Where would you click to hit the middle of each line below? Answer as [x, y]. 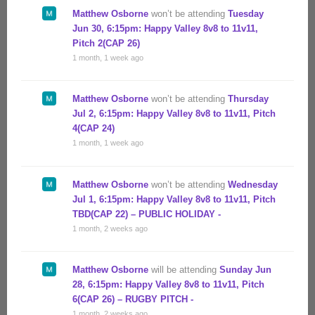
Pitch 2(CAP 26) [106, 43]
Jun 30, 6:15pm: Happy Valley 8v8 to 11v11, [165, 28]
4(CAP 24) [94, 129]
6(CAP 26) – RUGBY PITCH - [133, 300]
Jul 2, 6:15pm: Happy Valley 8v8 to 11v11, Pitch [174, 114]
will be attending [184, 270]
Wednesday [253, 184]
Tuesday [246, 13]
